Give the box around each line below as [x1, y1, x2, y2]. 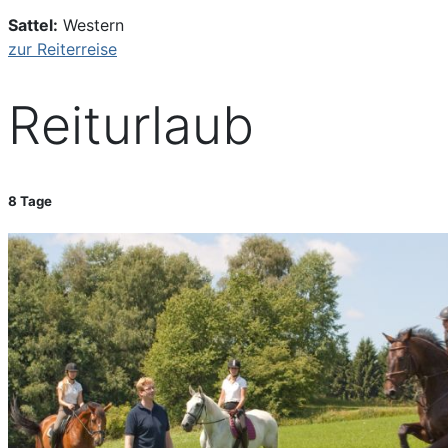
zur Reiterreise [8, 38, 117, 59]
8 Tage [8, 193, 52, 210]
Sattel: [8, 14, 58, 35]
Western [58, 14, 124, 35]
